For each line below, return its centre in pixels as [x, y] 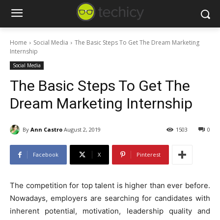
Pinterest [149, 155]
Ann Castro [46, 129]
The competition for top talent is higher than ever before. [110, 186]
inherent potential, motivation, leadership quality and [110, 211]
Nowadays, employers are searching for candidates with [110, 198]
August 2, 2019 [82, 130]
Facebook [46, 155]
